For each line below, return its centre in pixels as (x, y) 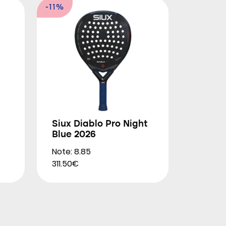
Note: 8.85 (71, 152)
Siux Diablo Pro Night (100, 124)
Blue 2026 (74, 135)
